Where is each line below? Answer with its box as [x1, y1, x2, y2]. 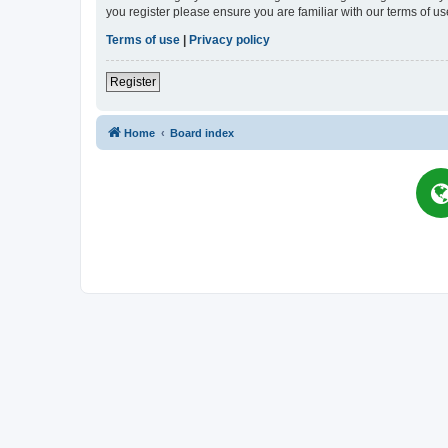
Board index [170, 127, 234, 140]
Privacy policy [189, 33, 270, 48]
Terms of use [106, 33, 180, 48]
